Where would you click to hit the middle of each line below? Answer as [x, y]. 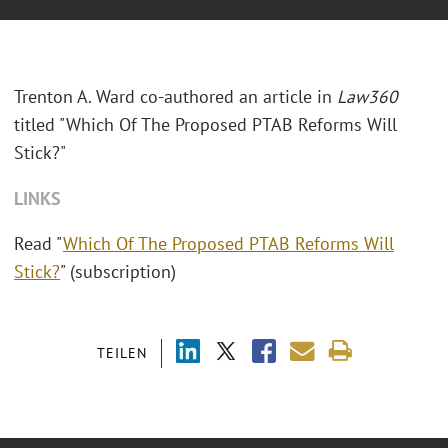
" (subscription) [120, 272]
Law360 [367, 97]
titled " [40, 125]
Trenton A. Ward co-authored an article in [175, 97]
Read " [38, 244]
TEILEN [121, 352]
